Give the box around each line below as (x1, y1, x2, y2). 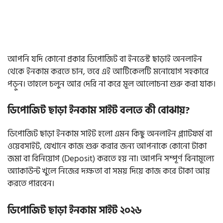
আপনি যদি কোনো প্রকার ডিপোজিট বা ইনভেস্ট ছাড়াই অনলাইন (7, 52, 202, 66)
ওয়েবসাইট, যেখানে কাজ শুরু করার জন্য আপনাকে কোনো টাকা (7, 139, 207, 154)
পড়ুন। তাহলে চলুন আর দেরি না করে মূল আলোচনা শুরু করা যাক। (7, 77, 216, 91)
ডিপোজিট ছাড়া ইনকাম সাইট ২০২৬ (7, 202, 142, 219)
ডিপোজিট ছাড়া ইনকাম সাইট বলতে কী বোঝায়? (7, 103, 190, 119)
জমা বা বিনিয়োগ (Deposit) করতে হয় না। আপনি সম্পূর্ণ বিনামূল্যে (7, 152, 214, 166)
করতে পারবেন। (7, 177, 54, 191)
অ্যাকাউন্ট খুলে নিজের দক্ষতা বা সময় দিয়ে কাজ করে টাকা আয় (7, 164, 210, 179)
